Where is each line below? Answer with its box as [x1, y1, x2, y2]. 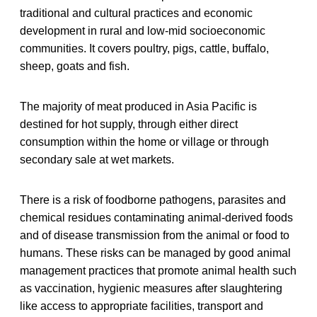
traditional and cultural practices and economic [20, 6, 253, 19]
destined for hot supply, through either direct [20, 117, 238, 130]
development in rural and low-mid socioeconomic [20, 24, 265, 37]
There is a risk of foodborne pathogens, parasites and [20, 193, 286, 206]
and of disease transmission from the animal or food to [20, 229, 289, 241]
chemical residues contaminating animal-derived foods [20, 211, 293, 224]
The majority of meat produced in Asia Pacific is [20, 100, 257, 113]
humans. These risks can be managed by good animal [20, 246, 291, 259]
